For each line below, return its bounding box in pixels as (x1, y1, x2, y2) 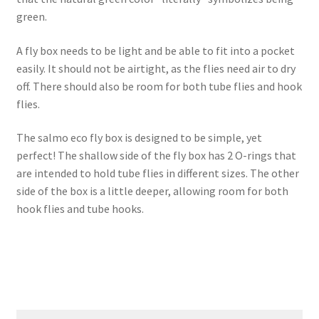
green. (16, 9, 47, 24)
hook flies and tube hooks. (16, 202, 146, 216)
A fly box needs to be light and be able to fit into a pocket (16, 43, 295, 58)
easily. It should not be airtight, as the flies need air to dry (16, 61, 296, 75)
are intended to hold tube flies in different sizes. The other (16, 166, 299, 181)
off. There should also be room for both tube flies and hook (16, 78, 302, 93)
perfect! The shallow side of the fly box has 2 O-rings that (16, 148, 296, 163)
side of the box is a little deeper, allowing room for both (16, 184, 288, 199)
